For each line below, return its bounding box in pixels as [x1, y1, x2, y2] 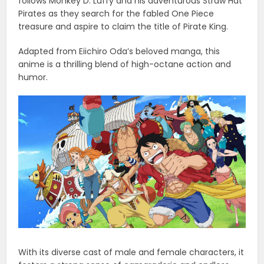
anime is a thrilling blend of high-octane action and [18, 58, 232, 71]
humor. [18, 71, 48, 84]
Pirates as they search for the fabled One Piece [18, 8, 214, 20]
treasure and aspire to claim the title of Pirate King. [18, 21, 229, 33]
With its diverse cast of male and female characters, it [18, 246, 245, 259]
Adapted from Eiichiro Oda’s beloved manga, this [18, 45, 220, 58]
